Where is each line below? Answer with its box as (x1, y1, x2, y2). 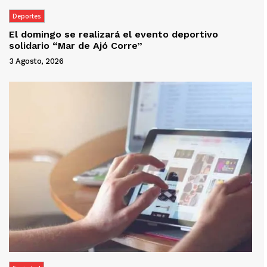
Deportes (13, 12, 41, 21)
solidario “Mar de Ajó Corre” (9, 40, 142, 52)
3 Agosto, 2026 (9, 57, 63, 66)
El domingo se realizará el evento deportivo (9, 29, 218, 41)
